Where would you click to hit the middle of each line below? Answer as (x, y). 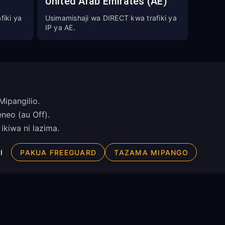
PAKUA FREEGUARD (58, 152)
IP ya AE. (60, 27)
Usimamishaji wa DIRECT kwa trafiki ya (111, 18)
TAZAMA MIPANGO (151, 152)
